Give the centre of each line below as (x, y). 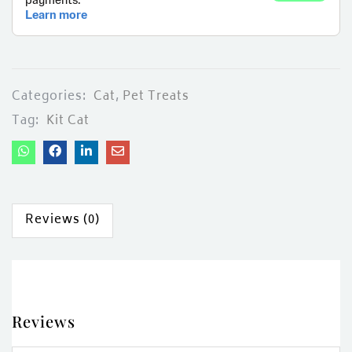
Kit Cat (68, 122)
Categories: (51, 97)
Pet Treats (156, 97)
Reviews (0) (62, 221)
